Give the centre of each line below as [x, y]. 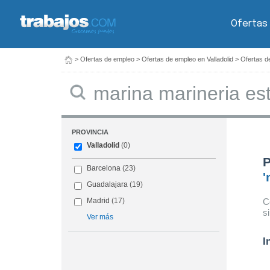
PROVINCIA [90, 132]
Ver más [100, 217]
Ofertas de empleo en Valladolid [187, 59]
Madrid [99, 201]
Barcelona [104, 168]
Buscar [95, 83]
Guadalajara [108, 185]
